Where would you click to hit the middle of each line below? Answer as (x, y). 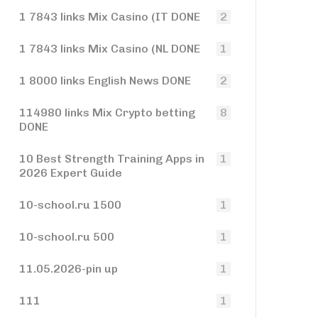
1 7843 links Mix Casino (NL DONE (110, 49)
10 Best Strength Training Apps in (112, 159)
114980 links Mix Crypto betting (107, 113)
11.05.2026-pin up (68, 269)
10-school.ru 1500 (70, 205)
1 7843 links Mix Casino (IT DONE (110, 17)
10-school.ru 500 (67, 237)
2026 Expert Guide (71, 173)
